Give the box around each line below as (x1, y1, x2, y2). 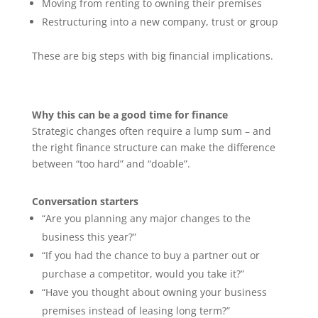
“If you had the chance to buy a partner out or (41, 248, 260, 262)
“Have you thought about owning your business (41, 285, 267, 299)
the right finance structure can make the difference (31, 141, 275, 154)
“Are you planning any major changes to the (41, 212, 251, 225)
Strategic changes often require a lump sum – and (31, 124, 271, 138)
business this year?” (41, 230, 136, 243)
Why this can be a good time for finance (31, 108, 228, 121)
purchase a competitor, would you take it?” (41, 267, 244, 280)
